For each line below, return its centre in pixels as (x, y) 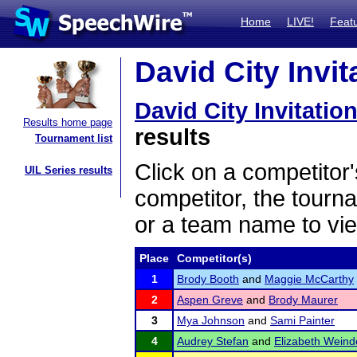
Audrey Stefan (213, 341)
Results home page (68, 122)
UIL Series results (69, 170)
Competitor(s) (214, 258)
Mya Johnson (211, 320)
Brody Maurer (303, 300)
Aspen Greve (210, 300)
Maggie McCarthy (309, 279)
